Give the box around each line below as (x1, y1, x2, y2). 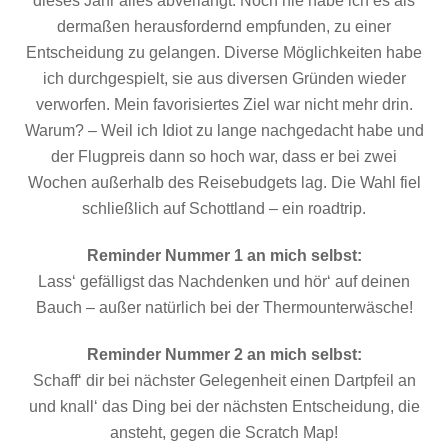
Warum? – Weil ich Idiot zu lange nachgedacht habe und (24, 122, 424, 140)
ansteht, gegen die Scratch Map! (110, 423, 338, 441)
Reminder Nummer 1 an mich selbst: (86, 246, 362, 264)
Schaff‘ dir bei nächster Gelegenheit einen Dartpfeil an (32, 371, 416, 389)
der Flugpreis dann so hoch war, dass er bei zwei (51, 148, 397, 166)
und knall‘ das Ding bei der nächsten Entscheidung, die (28, 397, 420, 415)
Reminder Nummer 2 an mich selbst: (86, 345, 362, 363)
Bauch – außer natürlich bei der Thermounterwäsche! (35, 298, 413, 316)
